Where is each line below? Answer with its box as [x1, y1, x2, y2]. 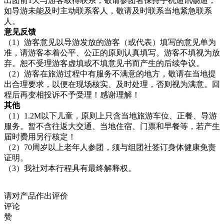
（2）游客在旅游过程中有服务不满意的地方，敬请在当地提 [4, 69, 216, 78]
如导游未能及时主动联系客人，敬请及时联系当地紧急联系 [4, 6, 212, 15]
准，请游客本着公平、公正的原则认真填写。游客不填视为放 [4, 48, 220, 57]
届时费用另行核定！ [4, 132, 76, 141]
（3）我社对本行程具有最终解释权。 [4, 163, 136, 172]
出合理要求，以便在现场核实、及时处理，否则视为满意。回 [4, 79, 220, 88]
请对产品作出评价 [4, 191, 68, 200]
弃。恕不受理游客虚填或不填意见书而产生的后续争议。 [4, 58, 204, 67]
